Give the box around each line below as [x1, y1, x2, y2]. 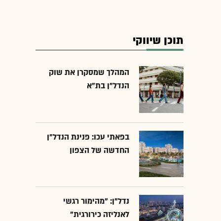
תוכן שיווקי [133, 34, 184, 48]
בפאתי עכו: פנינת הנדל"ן [47, 131, 129, 143]
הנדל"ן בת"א [87, 80, 129, 92]
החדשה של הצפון [70, 145, 129, 156]
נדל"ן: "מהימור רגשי [63, 196, 129, 207]
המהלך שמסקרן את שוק [49, 67, 129, 78]
